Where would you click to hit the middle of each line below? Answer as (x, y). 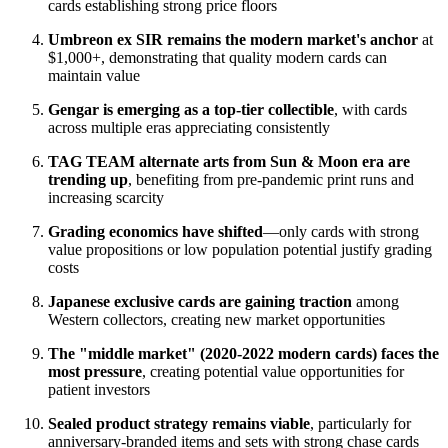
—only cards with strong (341, 232)
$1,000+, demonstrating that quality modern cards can (217, 58)
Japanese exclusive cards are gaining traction (200, 302)
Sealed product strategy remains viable (179, 424)
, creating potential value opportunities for (273, 372)
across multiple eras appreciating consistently (189, 128)
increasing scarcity (106, 198)
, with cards (370, 110)
